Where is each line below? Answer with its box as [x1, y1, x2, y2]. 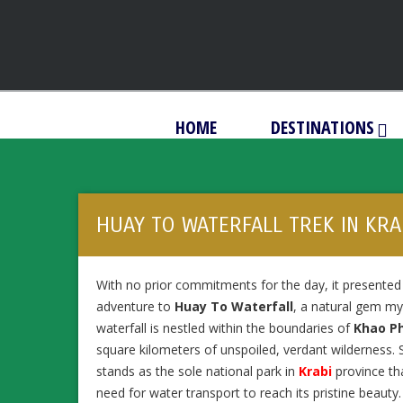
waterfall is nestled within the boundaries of [96, 318, 354, 336]
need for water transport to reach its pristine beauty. [96, 383, 401, 401]
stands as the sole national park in [96, 362, 299, 380]
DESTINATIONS [270, 114, 374, 139]
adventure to [96, 297, 175, 315]
